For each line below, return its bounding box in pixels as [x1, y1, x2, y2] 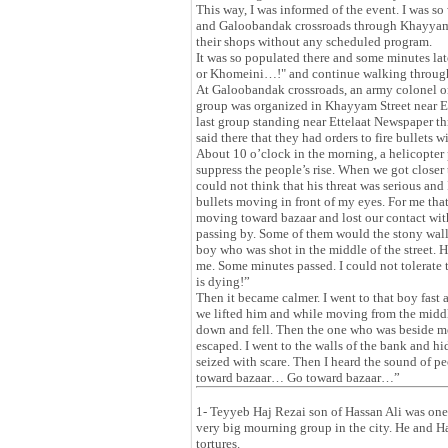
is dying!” [196, 274, 250, 289]
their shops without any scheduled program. [196, 34, 432, 49]
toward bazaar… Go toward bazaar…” [196, 370, 400, 385]
